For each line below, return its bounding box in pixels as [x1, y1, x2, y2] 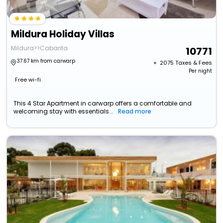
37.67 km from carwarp [17, 57, 76, 65]
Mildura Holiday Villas [11, 27, 115, 41]
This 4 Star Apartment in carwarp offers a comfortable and [13, 99, 192, 108]
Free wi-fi [15, 76, 41, 84]
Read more [118, 107, 152, 116]
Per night [188, 67, 212, 75]
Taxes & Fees [175, 59, 212, 67]
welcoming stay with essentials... [13, 107, 114, 116]
